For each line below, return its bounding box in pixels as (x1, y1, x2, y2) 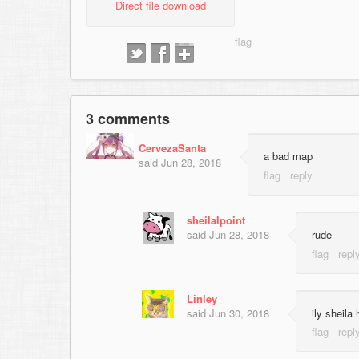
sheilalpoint (187, 212, 245, 228)
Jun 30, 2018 (209, 305, 269, 321)
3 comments (86, 108, 170, 130)
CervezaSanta (139, 140, 206, 156)
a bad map (264, 148, 313, 164)
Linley (187, 290, 217, 306)
